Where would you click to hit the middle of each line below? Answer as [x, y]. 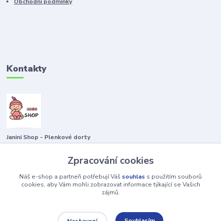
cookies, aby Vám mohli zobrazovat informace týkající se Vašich [110, 184]
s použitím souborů [173, 176]
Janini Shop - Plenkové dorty [49, 137]
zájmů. [110, 192]
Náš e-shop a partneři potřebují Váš [71, 176]
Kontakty [27, 69]
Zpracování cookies [110, 160]
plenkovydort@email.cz [53, 180]
